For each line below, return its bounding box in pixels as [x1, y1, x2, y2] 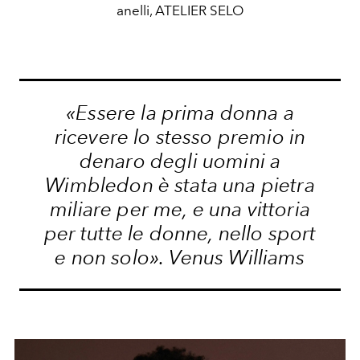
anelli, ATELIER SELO [117, 2, 243, 19]
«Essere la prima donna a [66, 100, 294, 125]
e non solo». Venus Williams [55, 245, 305, 270]
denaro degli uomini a [79, 149, 281, 174]
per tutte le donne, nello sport [43, 221, 317, 246]
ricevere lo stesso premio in [54, 125, 306, 149]
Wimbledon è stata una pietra [45, 173, 315, 198]
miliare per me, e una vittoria [50, 197, 310, 222]
